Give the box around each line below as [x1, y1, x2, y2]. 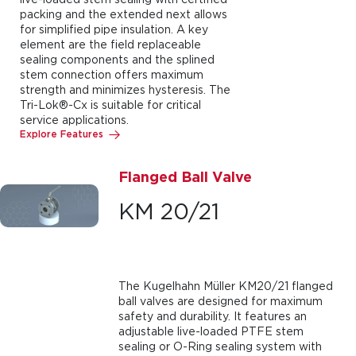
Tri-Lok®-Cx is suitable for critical [20, 99, 201, 110]
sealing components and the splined [20, 53, 215, 65]
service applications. [20, 114, 129, 126]
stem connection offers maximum [20, 68, 203, 80]
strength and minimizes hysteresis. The [20, 83, 230, 95]
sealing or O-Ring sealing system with [118, 340, 322, 352]
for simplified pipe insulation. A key [20, 23, 208, 35]
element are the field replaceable [20, 38, 201, 50]
